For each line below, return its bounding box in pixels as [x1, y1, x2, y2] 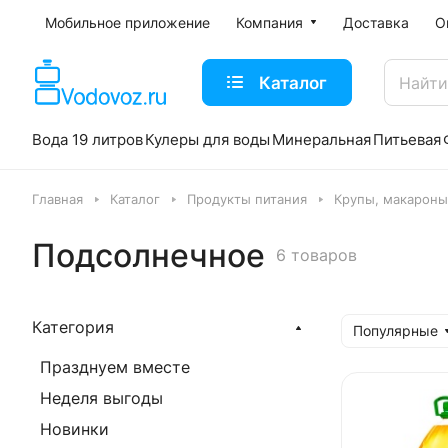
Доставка [343, 14, 409, 31]
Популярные [353, 322, 438, 339]
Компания [236, 14, 303, 31]
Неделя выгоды [40, 388, 163, 408]
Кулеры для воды [145, 130, 270, 149]
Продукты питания [187, 191, 307, 207]
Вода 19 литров [32, 130, 143, 149]
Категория [32, 317, 114, 337]
